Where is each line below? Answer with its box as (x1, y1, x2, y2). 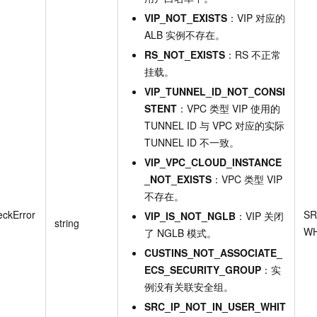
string (54, 215, 79, 230)
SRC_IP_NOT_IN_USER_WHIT (144, 299, 286, 313)
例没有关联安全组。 (144, 279, 234, 294)
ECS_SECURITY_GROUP (144, 262, 261, 277)
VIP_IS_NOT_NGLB (144, 208, 236, 223)
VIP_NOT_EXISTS (144, 10, 227, 25)
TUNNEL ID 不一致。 (144, 134, 239, 149)
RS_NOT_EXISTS (144, 47, 225, 62)
